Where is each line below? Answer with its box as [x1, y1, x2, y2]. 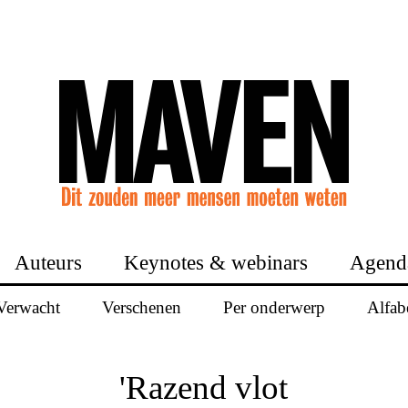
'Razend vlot [119, 368, 289, 406]
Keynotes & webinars [124, 250, 308, 274]
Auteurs [15, 250, 82, 274]
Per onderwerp [222, 297, 325, 317]
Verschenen [101, 297, 181, 317]
